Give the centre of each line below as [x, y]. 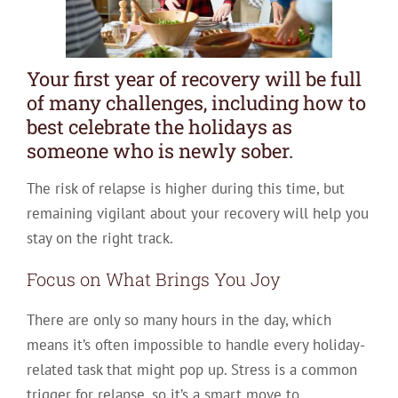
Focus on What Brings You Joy [153, 279]
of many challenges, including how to [196, 102]
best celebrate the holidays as [159, 126]
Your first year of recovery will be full [194, 78]
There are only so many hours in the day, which [179, 320]
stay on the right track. [99, 239]
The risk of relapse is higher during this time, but [185, 189]
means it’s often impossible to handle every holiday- [195, 345]
